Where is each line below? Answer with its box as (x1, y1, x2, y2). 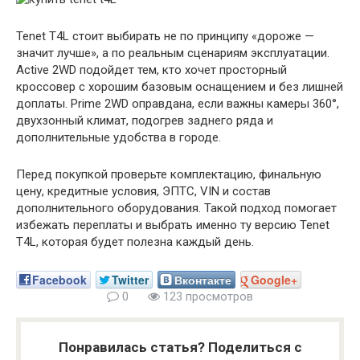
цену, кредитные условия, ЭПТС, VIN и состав (16, 183, 271, 198)
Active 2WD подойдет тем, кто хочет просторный (16, 62, 287, 77)
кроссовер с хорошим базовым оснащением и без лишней (16, 79, 343, 94)
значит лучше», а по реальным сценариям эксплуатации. (16, 45, 329, 60)
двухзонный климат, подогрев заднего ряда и (16, 112, 273, 128)
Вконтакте (174, 271, 231, 288)
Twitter (112, 271, 149, 288)
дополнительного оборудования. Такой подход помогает (16, 200, 337, 215)
